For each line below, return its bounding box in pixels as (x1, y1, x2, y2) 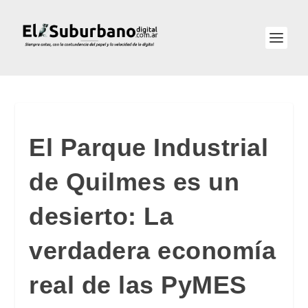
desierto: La (29, 202, 174, 230)
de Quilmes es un (29, 168, 240, 196)
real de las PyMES (29, 271, 247, 299)
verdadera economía (29, 236, 276, 265)
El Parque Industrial (29, 133, 269, 162)
